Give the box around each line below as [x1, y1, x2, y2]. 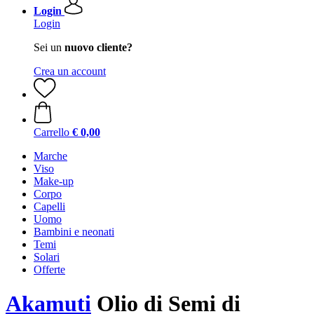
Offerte [34, 264, 65, 275]
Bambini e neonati [34, 226, 114, 238]
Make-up [34, 175, 74, 187]
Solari [34, 251, 60, 263]
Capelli [34, 200, 65, 212]
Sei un [34, 41, 64, 53]
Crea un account [34, 65, 106, 77]
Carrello [34, 126, 69, 138]
